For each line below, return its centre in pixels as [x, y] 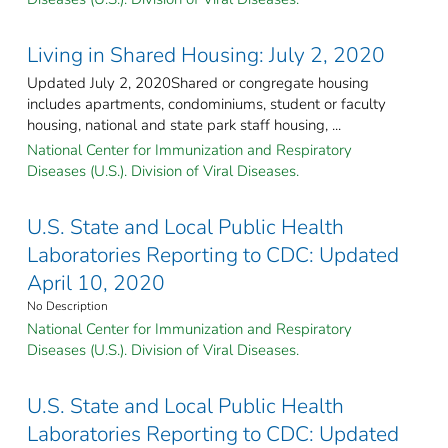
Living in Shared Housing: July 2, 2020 [206, 54]
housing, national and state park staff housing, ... [184, 124]
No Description [67, 305]
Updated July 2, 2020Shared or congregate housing [198, 82]
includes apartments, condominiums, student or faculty [206, 103]
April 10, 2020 [96, 282]
